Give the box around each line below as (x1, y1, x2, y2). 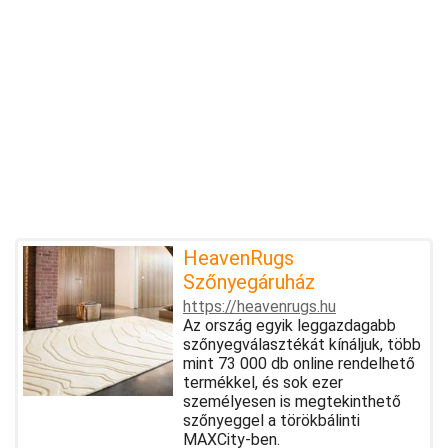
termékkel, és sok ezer (183, 372, 343, 392)
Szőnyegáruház (183, 269, 315, 294)
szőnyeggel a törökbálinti (183, 410, 360, 430)
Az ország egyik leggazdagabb (183, 315, 396, 335)
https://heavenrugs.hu (183, 296, 336, 316)
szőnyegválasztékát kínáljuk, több (183, 334, 421, 354)
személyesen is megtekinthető (183, 391, 401, 411)
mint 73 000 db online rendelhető (183, 353, 415, 373)
